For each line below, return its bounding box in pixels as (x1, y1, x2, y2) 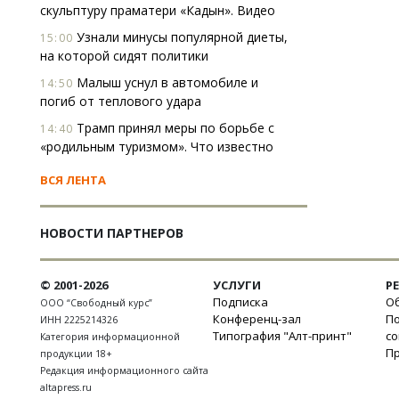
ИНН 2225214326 (40, 313, 118, 326)
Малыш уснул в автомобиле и (73, 74, 258, 91)
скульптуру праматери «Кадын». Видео (40, 2, 275, 19)
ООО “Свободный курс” (40, 297, 152, 309)
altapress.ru (40, 381, 92, 394)
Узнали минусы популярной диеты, (73, 28, 288, 45)
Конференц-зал (213, 311, 301, 327)
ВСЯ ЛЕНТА (40, 172, 106, 188)
